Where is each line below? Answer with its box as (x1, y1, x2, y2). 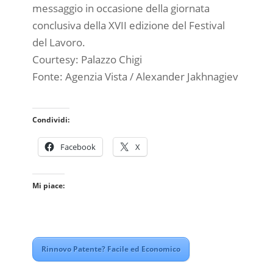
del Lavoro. (32, 35, 85, 49)
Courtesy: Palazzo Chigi (32, 52, 142, 66)
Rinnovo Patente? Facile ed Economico (41, 244, 180, 255)
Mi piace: (32, 180, 65, 191)
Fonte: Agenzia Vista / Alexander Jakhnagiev (32, 69, 238, 83)
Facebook (60, 141, 96, 153)
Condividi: (32, 115, 69, 126)
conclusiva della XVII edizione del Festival (32, 18, 225, 32)
